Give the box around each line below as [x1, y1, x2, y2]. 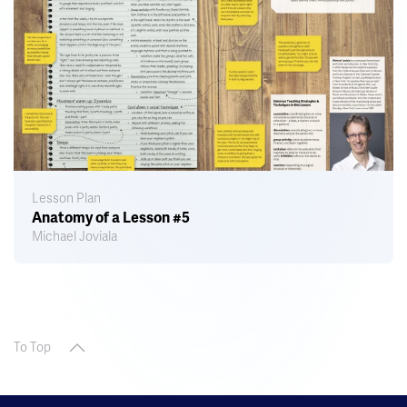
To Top [14, 340, 51, 356]
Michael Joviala [32, 229, 117, 245]
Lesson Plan [32, 191, 101, 207]
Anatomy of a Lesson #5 [32, 209, 190, 228]
